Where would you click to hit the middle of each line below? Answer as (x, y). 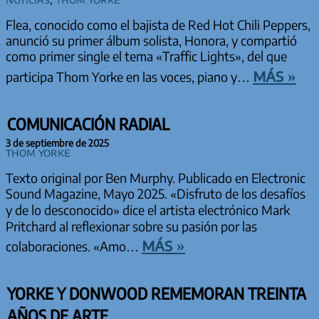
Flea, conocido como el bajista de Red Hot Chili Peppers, (158, 25)
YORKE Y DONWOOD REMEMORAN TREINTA (157, 294)
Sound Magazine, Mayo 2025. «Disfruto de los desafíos (156, 194)
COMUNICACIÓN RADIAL (89, 124)
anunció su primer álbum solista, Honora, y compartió (151, 41)
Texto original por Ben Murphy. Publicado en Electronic (156, 178)
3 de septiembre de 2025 (57, 143)
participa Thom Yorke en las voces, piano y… (129, 77)
